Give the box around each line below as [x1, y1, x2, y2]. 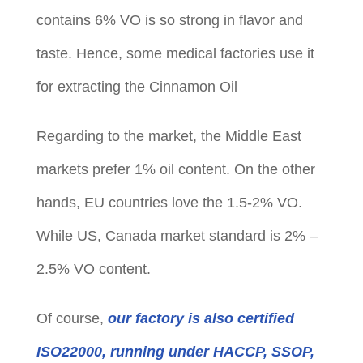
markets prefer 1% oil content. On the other [36, 161, 315, 178]
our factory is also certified [107, 310, 294, 327]
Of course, [36, 310, 108, 327]
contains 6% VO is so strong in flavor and [36, 12, 303, 29]
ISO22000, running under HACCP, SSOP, [36, 344, 314, 361]
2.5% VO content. [36, 261, 151, 278]
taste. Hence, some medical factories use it [36, 45, 314, 62]
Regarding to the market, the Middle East [36, 128, 301, 145]
